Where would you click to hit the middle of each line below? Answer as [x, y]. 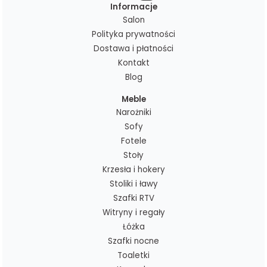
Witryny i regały [133, 213]
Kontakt [133, 63]
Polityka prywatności [133, 35]
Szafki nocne [133, 241]
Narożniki [133, 113]
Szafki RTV [133, 198]
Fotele [133, 141]
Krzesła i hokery [133, 170]
